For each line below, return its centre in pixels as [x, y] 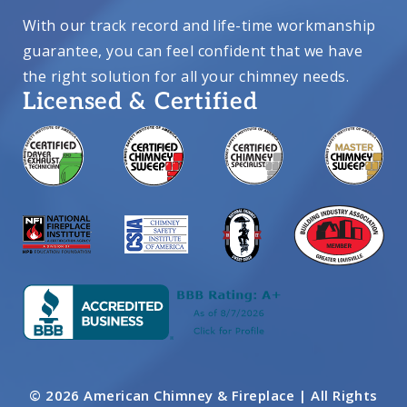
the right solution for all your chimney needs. [186, 76]
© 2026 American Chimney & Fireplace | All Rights [203, 395]
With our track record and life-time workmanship [199, 25]
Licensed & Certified [140, 103]
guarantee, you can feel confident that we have [193, 50]
